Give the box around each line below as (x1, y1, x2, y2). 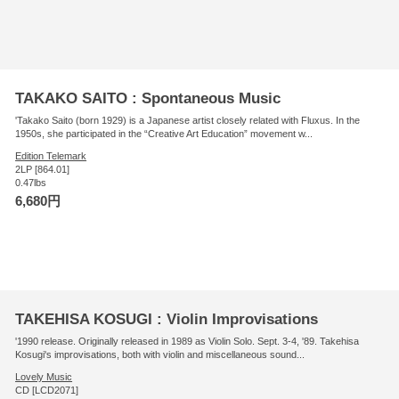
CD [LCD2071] (15, 384, 79, 395)
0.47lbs (15, 176, 47, 188)
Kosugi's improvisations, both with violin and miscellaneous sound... (15, 348, 305, 360)
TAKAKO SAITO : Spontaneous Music (15, 89, 281, 106)
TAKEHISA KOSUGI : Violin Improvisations (15, 310, 319, 327)
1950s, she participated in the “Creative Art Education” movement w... (15, 127, 313, 139)
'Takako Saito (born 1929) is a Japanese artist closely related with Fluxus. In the (15, 114, 361, 126)
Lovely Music (15, 370, 73, 382)
